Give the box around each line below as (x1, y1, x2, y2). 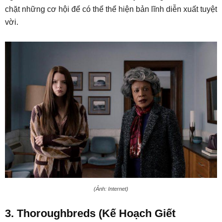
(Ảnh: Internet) (94, 186, 128, 192)
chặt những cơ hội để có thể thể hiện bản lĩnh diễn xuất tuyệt (5, 5, 217, 14)
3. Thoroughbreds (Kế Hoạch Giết (5, 207, 175, 220)
